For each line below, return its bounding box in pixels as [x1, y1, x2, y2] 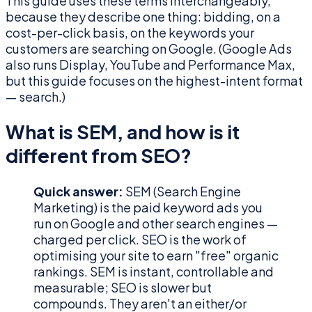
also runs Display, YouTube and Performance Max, [6, 56, 295, 72]
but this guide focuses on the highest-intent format [6, 72, 303, 88]
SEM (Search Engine [123, 182, 241, 199]
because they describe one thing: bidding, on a [6, 8, 281, 24]
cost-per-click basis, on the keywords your [6, 24, 254, 40]
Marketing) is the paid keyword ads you [33, 198, 263, 215]
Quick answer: [33, 182, 123, 199]
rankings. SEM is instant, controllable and [33, 263, 274, 279]
